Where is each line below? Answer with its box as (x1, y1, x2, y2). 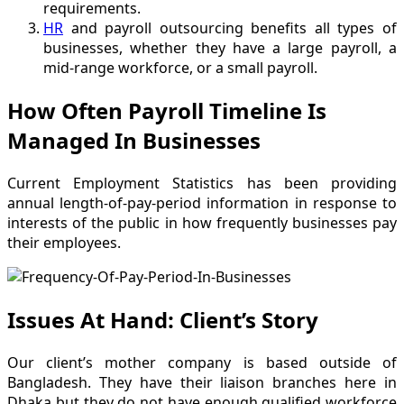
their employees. (7, 232, 121, 252)
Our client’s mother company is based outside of (7, 352, 397, 372)
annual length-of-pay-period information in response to (7, 192, 397, 213)
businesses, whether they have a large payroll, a (43, 38, 397, 59)
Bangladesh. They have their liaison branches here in (7, 372, 397, 392)
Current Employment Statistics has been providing (7, 172, 397, 193)
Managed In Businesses (7, 124, 261, 155)
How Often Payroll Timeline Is (7, 95, 326, 125)
